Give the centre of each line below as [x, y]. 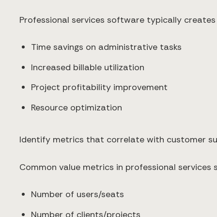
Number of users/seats [77, 194]
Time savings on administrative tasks [106, 47]
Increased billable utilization [88, 67]
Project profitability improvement [99, 87]
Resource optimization [77, 107]
